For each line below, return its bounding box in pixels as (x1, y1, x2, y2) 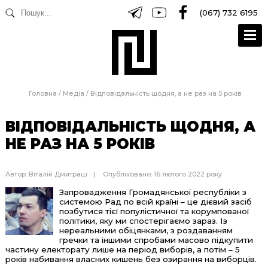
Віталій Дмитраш (28, 170, 87, 178)
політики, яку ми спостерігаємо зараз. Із (59, 215, 227, 226)
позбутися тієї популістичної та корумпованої (59, 206, 249, 216)
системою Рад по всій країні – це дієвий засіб (59, 196, 252, 206)
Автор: (5, 170, 29, 178)
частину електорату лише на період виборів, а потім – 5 (5, 244, 240, 254)
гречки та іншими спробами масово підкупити (59, 234, 253, 245)
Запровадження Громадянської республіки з (59, 187, 246, 197)
